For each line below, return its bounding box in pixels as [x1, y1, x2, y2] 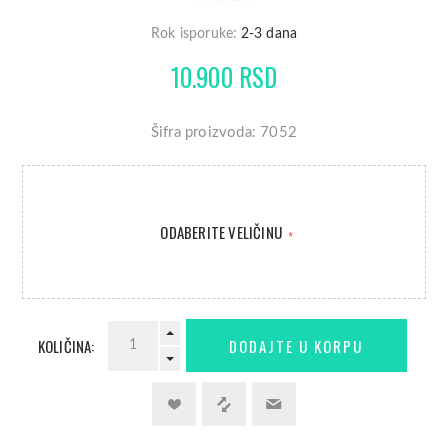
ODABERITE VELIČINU [160, 221, 286, 244]
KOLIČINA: [37, 334, 95, 357]
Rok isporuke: [150, 27, 238, 42]
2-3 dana [240, 27, 298, 42]
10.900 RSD [170, 58, 278, 96]
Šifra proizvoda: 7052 [150, 125, 298, 141]
